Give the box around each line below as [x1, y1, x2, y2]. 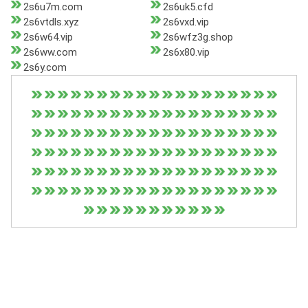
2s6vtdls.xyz [23, 16, 79, 29]
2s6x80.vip [162, 46, 210, 59]
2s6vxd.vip [162, 16, 209, 29]
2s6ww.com [23, 46, 77, 59]
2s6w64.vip [23, 31, 73, 44]
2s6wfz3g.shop [162, 31, 233, 44]
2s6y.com [23, 61, 67, 74]
